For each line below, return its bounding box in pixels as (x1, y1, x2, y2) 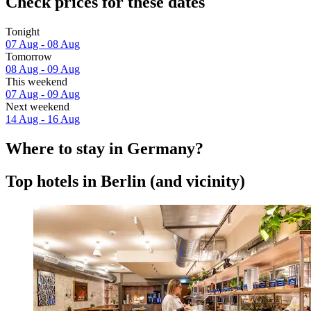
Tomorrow (6, 51, 52, 63)
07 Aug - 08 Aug (6, 38, 80, 51)
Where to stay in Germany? (6, 140, 203, 158)
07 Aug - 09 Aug (6, 88, 80, 101)
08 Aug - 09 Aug (6, 63, 80, 76)
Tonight (6, 26, 40, 38)
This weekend (6, 76, 67, 88)
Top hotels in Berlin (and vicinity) (6, 172, 245, 191)
